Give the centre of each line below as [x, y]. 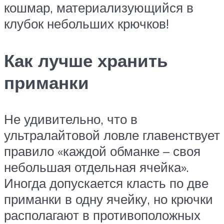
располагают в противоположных [102, 215]
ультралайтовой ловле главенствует [112, 135]
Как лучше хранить [86, 60]
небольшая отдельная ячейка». [96, 167]
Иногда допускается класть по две [106, 183]
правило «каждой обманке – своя [102, 151]
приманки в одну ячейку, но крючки [108, 199]
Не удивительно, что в [71, 119]
